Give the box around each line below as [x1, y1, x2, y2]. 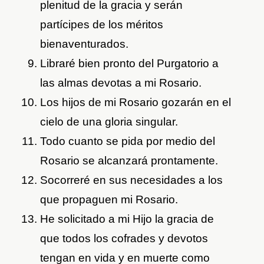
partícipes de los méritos [40, 18, 164, 31]
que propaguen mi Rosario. [40, 193, 179, 206]
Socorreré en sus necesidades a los [40, 174, 223, 187]
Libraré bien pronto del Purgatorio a [40, 57, 219, 70]
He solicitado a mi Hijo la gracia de [40, 213, 214, 226]
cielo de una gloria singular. [40, 115, 179, 128]
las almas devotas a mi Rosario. [40, 77, 202, 90]
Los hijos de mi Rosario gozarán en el [40, 96, 232, 109]
